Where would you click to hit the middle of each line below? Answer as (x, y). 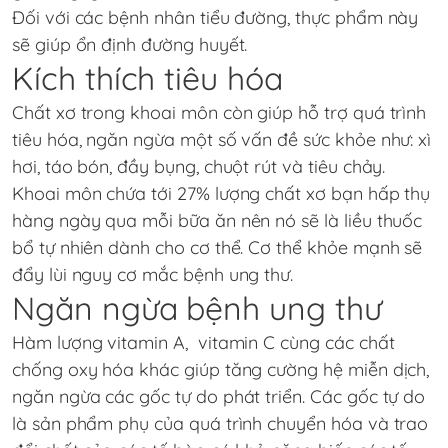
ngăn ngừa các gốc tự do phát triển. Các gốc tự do (219, 396)
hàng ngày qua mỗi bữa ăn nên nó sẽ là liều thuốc (217, 220)
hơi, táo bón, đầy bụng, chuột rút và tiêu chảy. (199, 166)
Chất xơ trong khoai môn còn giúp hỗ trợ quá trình (219, 112)
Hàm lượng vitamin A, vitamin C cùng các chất (203, 342)
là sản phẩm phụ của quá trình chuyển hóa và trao (220, 423)
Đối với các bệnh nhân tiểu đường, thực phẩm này (215, 17)
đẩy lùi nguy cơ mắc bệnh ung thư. (153, 274)
